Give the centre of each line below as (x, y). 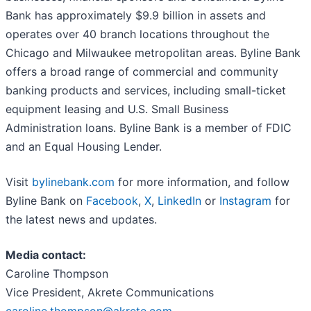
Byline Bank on (46, 201)
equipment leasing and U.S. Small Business (117, 109)
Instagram (245, 201)
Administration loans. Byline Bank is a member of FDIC (149, 128)
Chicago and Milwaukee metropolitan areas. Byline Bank (153, 53)
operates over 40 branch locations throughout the (137, 34)
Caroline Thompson (59, 274)
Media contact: (46, 255)
